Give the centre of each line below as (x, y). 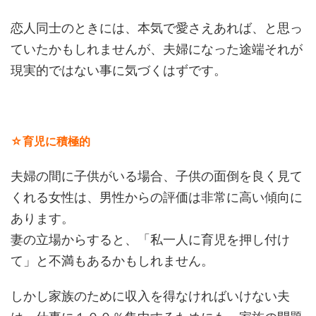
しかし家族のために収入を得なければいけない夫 (150, 296)
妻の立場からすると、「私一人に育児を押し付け (150, 239)
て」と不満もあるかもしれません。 (112, 261)
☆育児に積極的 (50, 141)
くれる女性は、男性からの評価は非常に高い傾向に (157, 197)
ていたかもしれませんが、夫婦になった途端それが (157, 49)
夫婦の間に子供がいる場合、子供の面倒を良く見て (157, 176)
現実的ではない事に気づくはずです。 (119, 70)
